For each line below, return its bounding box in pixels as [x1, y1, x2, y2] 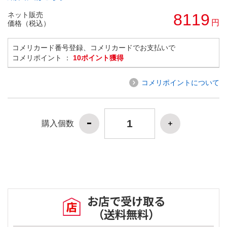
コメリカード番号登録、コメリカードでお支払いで [12, 43, 175, 52]
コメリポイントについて [141, 78, 219, 87]
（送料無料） [93, 206, 160, 222]
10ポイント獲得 [73, 53, 124, 62]
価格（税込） [8, 19, 50, 27]
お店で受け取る [87, 193, 165, 209]
